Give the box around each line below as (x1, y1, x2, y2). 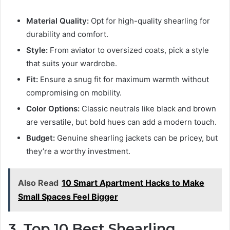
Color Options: (26, 103, 82, 113)
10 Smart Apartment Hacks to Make (62, 177, 204, 188)
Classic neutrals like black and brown (82, 103, 216, 113)
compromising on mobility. (26, 87, 122, 98)
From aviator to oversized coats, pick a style (48, 45, 209, 55)
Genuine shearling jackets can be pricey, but (57, 132, 218, 143)
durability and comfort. (26, 29, 108, 39)
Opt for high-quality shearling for (89, 15, 210, 26)
